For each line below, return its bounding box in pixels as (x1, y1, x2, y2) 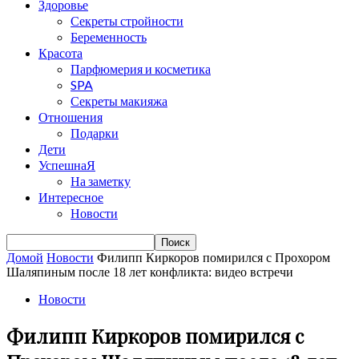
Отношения (38, 109, 103, 124)
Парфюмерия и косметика (71, 61, 211, 76)
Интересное (38, 189, 103, 204)
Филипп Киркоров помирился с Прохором (97, 251, 330, 264)
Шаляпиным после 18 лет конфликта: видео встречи (6, 265, 293, 279)
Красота (38, 45, 83, 60)
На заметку (71, 173, 131, 188)
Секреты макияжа (71, 93, 167, 108)
